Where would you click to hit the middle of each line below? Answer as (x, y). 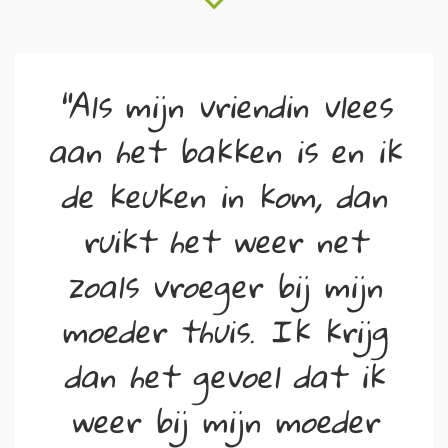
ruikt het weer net (224, 240)
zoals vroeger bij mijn (224, 285)
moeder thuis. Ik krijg (224, 330)
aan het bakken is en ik (224, 150)
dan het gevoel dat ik (224, 375)
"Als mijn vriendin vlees (224, 105)
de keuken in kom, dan (224, 195)
